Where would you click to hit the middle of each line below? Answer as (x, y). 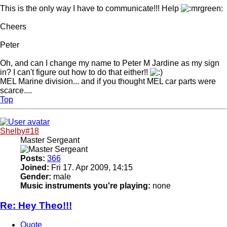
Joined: (35, 167)
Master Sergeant (50, 140)
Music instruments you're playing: (85, 185)
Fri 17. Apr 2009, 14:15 (91, 167)
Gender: (36, 176)
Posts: (33, 158)
